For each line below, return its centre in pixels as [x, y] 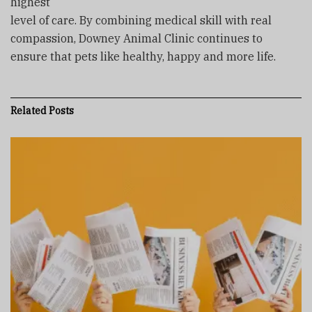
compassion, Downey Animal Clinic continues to [136, 38]
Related [29, 110]
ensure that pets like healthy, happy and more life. [143, 56]
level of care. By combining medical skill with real [141, 20]
